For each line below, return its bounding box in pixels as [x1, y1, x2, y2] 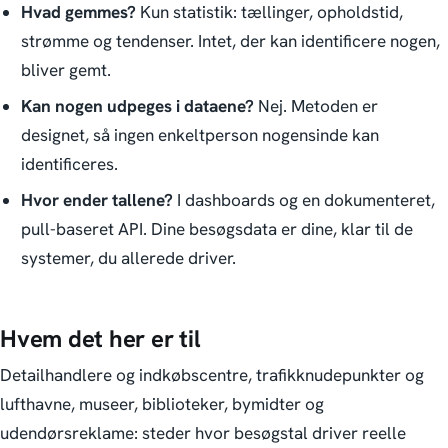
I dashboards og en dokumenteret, [172, 189, 435, 212]
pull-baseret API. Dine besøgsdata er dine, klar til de [20, 218, 413, 241]
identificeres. [20, 153, 118, 176]
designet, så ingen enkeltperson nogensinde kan [20, 124, 379, 147]
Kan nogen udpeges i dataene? [20, 95, 254, 118]
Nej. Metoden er [253, 95, 378, 118]
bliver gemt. [20, 59, 111, 82]
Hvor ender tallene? [20, 189, 173, 212]
